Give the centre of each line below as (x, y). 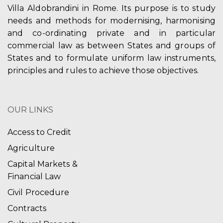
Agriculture (31, 148)
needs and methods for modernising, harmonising (111, 21)
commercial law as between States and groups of (111, 46)
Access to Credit (40, 132)
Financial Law (34, 177)
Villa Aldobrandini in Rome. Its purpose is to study (111, 8)
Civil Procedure (39, 193)
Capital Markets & (43, 164)
